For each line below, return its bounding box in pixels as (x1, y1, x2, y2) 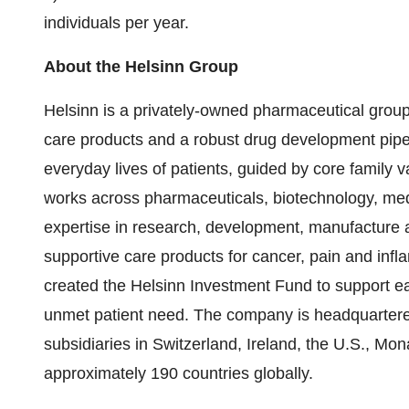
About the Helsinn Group (44, 58, 238, 76)
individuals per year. (44, 14, 189, 32)
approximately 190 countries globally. (44, 364, 313, 383)
